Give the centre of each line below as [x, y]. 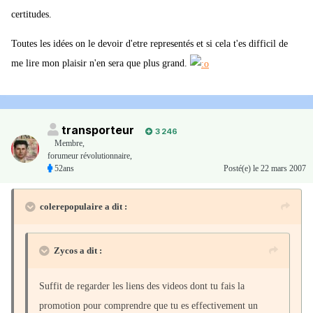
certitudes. [31, 15]
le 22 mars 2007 [279, 169]
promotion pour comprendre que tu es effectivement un [148, 306]
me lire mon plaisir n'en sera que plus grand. [101, 64]
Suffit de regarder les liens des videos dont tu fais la [142, 286]
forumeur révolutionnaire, [90, 156]
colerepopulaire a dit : [83, 207]
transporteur [98, 130]
